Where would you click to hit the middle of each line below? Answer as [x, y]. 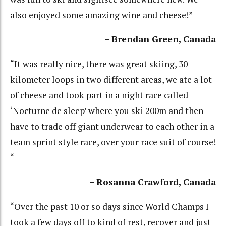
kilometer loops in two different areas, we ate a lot [111, 79]
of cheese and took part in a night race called [99, 95]
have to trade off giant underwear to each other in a [112, 126]
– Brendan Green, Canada [160, 39]
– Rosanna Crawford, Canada [153, 182]
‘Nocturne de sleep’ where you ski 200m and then [107, 110]
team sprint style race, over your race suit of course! [113, 142]
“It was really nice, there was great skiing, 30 [99, 64]
